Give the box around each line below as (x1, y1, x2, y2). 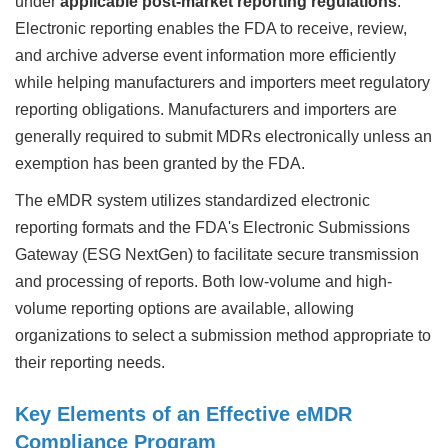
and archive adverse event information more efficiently (15, 47, 396, 64)
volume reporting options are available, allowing (15, 300, 354, 317)
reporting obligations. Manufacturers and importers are (15, 101, 397, 118)
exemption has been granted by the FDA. (15, 155, 305, 172)
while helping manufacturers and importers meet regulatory (15, 74, 430, 91)
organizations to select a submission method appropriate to (15, 327, 431, 344)
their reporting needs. (15, 354, 165, 371)
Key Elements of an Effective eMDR (15, 403, 352, 425)
